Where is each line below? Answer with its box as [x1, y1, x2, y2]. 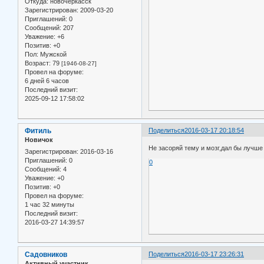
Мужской [38, 51, 67, 58]
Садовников [25, 250, 67, 259]
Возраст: [25, 60, 51, 67]
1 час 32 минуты [25, 200, 74, 208]
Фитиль [25, 127, 51, 136]
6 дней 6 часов [25, 77, 69, 85]
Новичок [25, 136, 53, 144]
